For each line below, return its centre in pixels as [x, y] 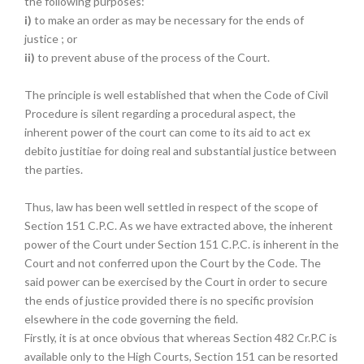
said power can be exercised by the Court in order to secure [176, 282]
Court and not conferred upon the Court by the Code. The [173, 263]
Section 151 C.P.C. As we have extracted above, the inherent [179, 225]
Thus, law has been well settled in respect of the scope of [171, 207]
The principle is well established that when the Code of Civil [176, 95]
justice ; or [52, 39]
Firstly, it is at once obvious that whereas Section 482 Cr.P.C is [181, 338]
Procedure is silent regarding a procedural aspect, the [160, 113]
